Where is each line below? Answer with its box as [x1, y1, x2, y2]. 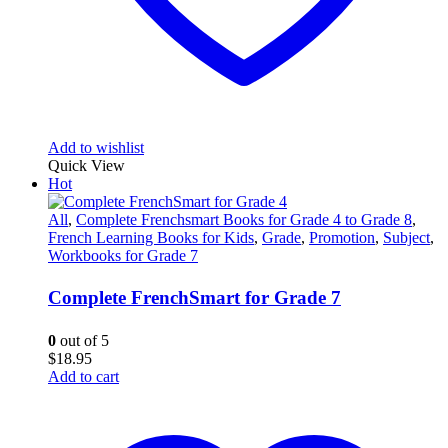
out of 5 [56, 332, 109, 350]
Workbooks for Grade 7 [48, 246, 198, 264]
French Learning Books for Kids [48, 228, 254, 246]
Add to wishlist [48, 138, 144, 156]
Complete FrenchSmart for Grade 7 [48, 287, 341, 309]
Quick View [48, 156, 125, 174]
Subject [383, 228, 430, 246]
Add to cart [48, 368, 119, 386]
